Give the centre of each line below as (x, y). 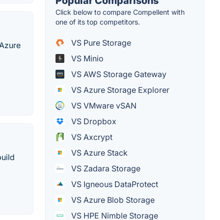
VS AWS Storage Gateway (118, 74)
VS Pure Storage (100, 42)
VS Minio (86, 58)
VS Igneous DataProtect (114, 184)
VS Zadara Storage (105, 168)
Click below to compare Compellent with (120, 12)
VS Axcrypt (91, 137)
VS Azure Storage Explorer (119, 90)
